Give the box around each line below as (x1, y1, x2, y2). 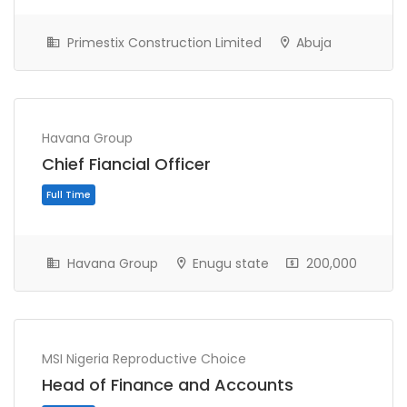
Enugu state (189, 253, 269, 273)
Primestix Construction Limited (64, 33, 262, 52)
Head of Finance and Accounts (42, 372, 293, 396)
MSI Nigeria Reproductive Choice (42, 349, 246, 368)
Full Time (55, 248, 107, 265)
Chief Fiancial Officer (42, 152, 211, 175)
